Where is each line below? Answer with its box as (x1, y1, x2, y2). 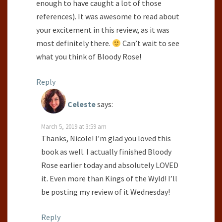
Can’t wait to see (121, 38, 180, 49)
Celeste (67, 99, 96, 110)
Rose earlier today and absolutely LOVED (41, 160, 178, 170)
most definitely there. (36, 38, 112, 49)
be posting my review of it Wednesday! (41, 187, 170, 197)
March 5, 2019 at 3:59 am (41, 122, 107, 131)
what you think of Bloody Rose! (36, 52, 141, 62)
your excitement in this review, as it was (36, 25, 169, 35)
